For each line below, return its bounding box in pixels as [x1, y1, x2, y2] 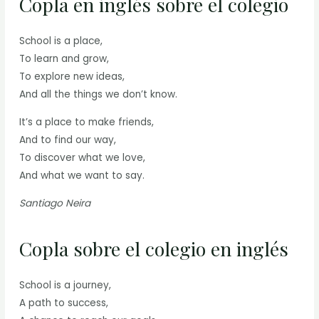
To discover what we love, [19, 151, 146, 165]
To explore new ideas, [19, 70, 125, 84]
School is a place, [19, 34, 103, 48]
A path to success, [19, 296, 109, 310]
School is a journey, [19, 278, 112, 293]
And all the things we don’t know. [19, 88, 178, 102]
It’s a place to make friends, [19, 115, 155, 130]
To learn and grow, [19, 52, 110, 66]
